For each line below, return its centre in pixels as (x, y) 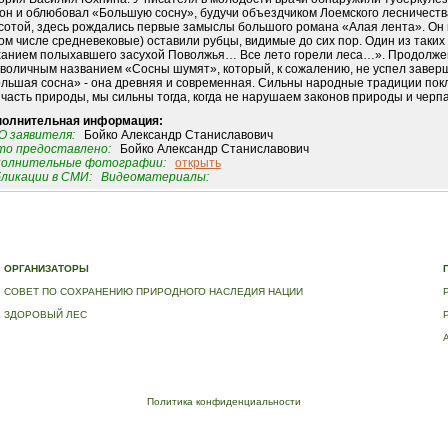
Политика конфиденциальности (223, 401)
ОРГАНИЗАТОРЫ (47, 268)
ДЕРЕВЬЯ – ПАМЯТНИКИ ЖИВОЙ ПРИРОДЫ (119, 247)
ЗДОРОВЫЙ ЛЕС (46, 314)
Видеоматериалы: (154, 177)
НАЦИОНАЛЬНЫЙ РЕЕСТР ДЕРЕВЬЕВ (332, 247)
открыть (197, 163)
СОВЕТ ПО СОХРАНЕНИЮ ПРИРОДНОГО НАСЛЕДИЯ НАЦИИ (154, 291)
